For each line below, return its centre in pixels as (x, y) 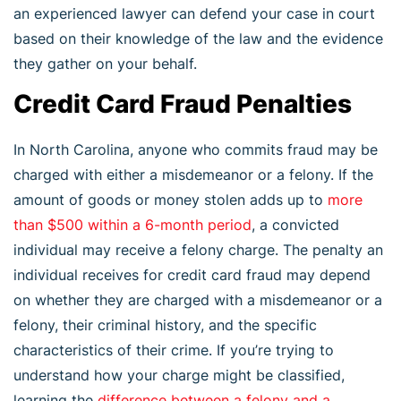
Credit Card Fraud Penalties (183, 103)
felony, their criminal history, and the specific (165, 324)
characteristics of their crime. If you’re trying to (174, 350)
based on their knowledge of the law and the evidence (198, 38)
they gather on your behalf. (105, 63)
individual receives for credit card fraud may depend (192, 274)
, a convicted (295, 224)
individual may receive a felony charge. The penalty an (198, 249)
